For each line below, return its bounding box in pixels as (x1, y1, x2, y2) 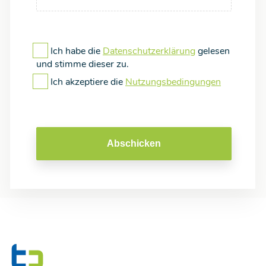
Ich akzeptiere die (50, 75, 125, 89)
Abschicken (107, 138, 161, 149)
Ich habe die (50, 45, 103, 58)
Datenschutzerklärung (103, 45, 195, 58)
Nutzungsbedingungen (125, 75, 221, 89)
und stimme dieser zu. (36, 58, 129, 71)
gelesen (195, 45, 230, 58)
